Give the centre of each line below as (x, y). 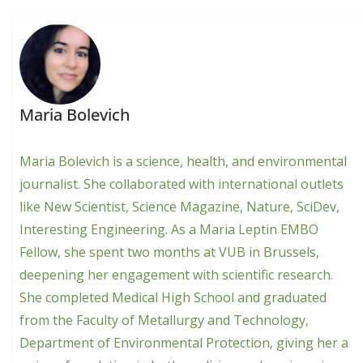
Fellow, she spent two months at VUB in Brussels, (170, 252)
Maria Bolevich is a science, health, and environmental (184, 162)
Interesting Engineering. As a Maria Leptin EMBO (169, 230)
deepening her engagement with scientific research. (177, 275)
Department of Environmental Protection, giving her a (184, 343)
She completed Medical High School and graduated (173, 298)
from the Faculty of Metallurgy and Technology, (164, 320)
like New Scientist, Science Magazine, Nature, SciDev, (180, 207)
